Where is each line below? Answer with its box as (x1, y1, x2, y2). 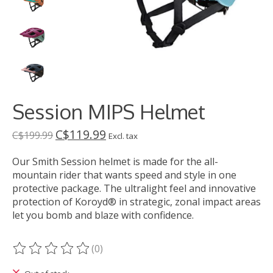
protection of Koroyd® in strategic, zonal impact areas (12, 195, 261, 209)
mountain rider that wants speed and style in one (12, 168, 236, 182)
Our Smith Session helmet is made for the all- (12, 155, 218, 169)
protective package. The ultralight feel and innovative (12, 182, 256, 196)
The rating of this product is (12, 248, 143, 262)
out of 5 (149, 248, 187, 262)
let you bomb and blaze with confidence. (12, 208, 194, 222)
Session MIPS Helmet (12, 99, 205, 125)
